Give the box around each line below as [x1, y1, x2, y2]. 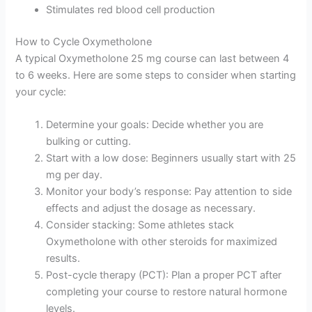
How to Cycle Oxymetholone [15, 35, 153, 48]
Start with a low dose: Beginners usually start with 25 [46, 152, 297, 165]
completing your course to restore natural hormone [46, 286, 288, 299]
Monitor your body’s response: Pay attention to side [46, 185, 292, 198]
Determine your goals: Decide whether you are [46, 118, 264, 132]
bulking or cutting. [46, 135, 132, 148]
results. [46, 252, 81, 265]
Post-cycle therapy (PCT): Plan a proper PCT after [46, 269, 282, 282]
